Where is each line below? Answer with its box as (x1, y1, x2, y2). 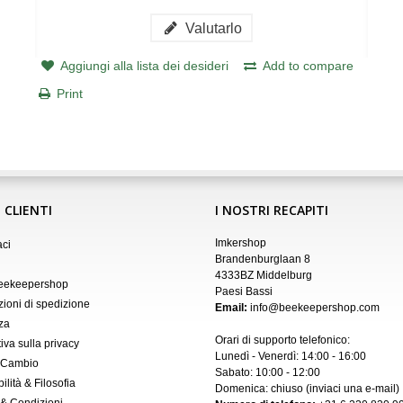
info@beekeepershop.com (250, 300, 380, 314)
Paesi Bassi (215, 284, 273, 298)
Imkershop (215, 236, 266, 249)
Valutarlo (181, 19, 242, 36)
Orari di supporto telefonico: (215, 333, 350, 346)
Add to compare (263, 58, 354, 73)
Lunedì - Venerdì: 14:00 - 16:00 (215, 349, 366, 363)
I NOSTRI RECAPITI (215, 201, 328, 219)
